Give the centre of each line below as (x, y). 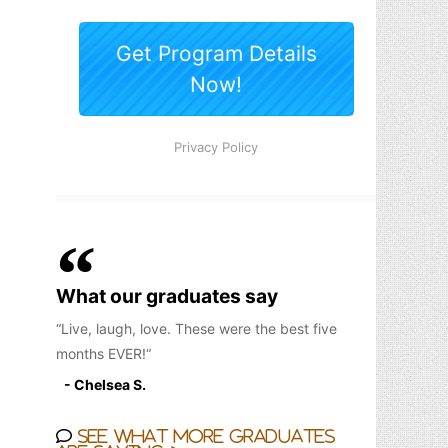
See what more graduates (203, 436)
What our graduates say (167, 296)
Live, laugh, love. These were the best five (199, 328)
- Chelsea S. (105, 384)
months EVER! (101, 353)
